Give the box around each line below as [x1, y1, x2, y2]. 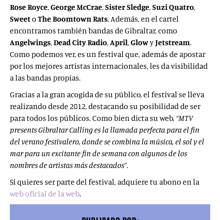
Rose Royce [10, 2, 48, 12]
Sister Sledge [105, 2, 149, 12]
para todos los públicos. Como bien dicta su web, [10, 113, 176, 123]
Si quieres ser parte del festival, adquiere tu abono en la [10, 177, 199, 187]
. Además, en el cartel [108, 14, 179, 24]
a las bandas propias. [10, 73, 81, 82]
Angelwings [10, 37, 51, 47]
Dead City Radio [54, 37, 107, 47]
